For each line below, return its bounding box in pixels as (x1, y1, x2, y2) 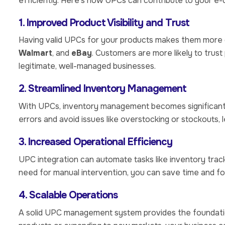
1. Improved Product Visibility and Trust (19, 16, 189, 29)
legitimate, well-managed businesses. (19, 61, 156, 72)
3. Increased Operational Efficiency (19, 136, 172, 149)
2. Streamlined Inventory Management (19, 82, 186, 95)
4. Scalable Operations (19, 188, 118, 201)
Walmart (19, 48, 52, 59)
